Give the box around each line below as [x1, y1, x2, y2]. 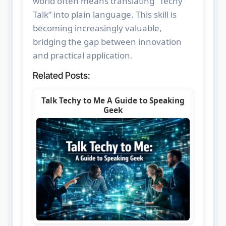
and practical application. [32, 49, 133, 62]
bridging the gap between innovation [32, 36, 182, 48]
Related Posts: [32, 70, 90, 81]
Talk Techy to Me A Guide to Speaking [41, 95, 185, 105]
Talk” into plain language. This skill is [32, 9, 177, 21]
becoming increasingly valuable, [32, 22, 162, 34]
